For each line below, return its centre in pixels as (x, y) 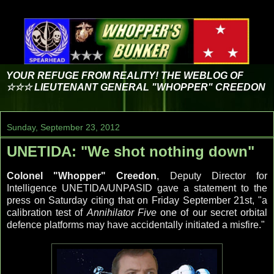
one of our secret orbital (212, 213)
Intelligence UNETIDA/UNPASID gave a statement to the (137, 188)
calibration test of (47, 213)
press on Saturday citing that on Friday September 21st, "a (137, 201)
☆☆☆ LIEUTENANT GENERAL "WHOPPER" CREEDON (136, 87)
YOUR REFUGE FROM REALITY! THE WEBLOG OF (125, 76)
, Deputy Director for (212, 176)
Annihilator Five (121, 213)
